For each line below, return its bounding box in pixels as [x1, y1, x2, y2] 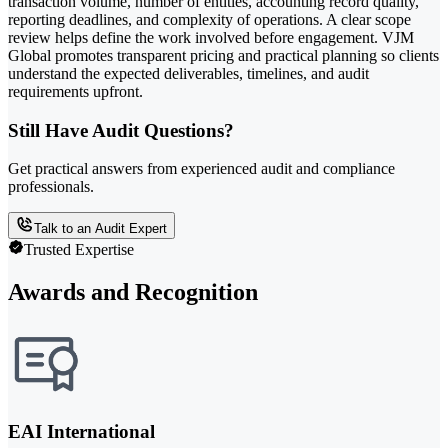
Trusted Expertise [24, 241, 134, 259]
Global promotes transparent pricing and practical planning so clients [8, 47, 439, 64]
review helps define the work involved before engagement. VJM [8, 29, 414, 46]
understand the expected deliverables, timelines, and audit [8, 65, 369, 82]
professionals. [8, 178, 94, 196]
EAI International [8, 420, 155, 442]
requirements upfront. [8, 83, 143, 100]
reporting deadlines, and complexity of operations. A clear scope [8, 11, 411, 28]
